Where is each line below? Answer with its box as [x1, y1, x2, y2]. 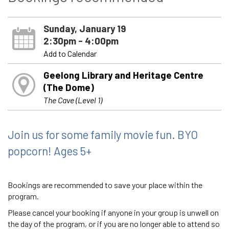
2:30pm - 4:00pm [43, 35, 119, 47]
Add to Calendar [43, 49, 97, 59]
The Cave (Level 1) [43, 95, 102, 105]
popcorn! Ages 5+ [8, 144, 91, 157]
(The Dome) [43, 81, 94, 94]
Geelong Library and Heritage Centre [43, 69, 203, 81]
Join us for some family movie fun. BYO [8, 127, 198, 141]
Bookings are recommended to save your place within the [8, 179, 202, 190]
